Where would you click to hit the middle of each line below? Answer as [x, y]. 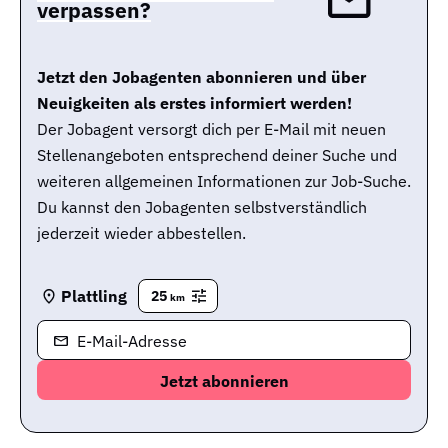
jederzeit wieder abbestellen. [141, 233]
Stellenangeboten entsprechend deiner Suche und [217, 155]
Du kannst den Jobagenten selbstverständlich [202, 207]
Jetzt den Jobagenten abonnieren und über [201, 77]
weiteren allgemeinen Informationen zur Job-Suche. [224, 181]
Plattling [94, 295]
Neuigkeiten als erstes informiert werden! [194, 103]
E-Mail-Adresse [132, 341]
